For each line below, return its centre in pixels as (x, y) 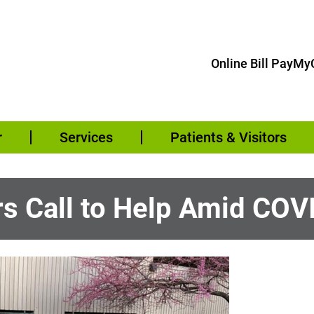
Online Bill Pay (252, 63)
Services (86, 138)
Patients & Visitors (228, 138)
